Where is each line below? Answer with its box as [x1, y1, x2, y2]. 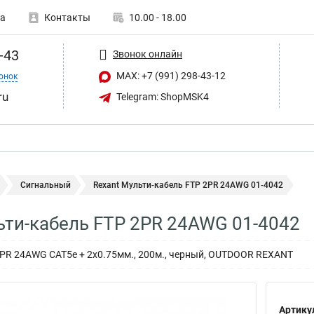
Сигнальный [20, 180, 71, 190]
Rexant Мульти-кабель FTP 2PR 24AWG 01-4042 [93, 180, 283, 190]
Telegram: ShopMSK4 [114, 90, 209, 102]
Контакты [44, 12, 90, 23]
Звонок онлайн [113, 48, 182, 60]
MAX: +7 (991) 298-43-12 [114, 70, 226, 81]
